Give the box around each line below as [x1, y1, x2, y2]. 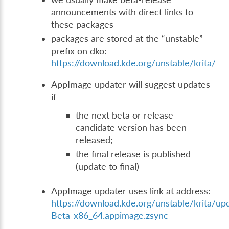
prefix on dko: [51, 45, 107, 57]
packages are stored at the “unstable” [51, 33, 203, 44]
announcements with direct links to [51, 7, 194, 18]
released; [76, 134, 113, 146]
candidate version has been [76, 122, 187, 133]
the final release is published [76, 149, 191, 160]
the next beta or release [76, 110, 174, 121]
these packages [51, 19, 114, 30]
